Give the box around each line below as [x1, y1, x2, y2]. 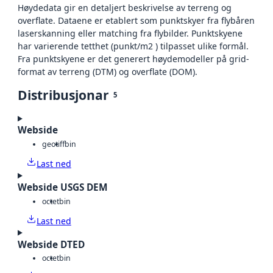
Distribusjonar [18, 87, 109, 104]
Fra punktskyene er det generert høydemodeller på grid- [18, 53, 249, 65]
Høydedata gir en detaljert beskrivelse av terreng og [18, 2, 232, 14]
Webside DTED [18, 238, 85, 251]
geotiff [42, 138, 65, 149]
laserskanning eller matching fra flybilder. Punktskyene [18, 27, 243, 40]
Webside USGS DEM [18, 181, 108, 194]
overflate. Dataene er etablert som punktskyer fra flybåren [18, 15, 255, 27]
